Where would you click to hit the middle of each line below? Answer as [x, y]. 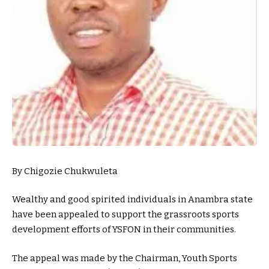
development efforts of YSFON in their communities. [124, 230]
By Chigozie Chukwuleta [65, 171]
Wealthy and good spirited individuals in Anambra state [132, 200]
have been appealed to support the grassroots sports [125, 215]
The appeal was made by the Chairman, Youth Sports [125, 258]
